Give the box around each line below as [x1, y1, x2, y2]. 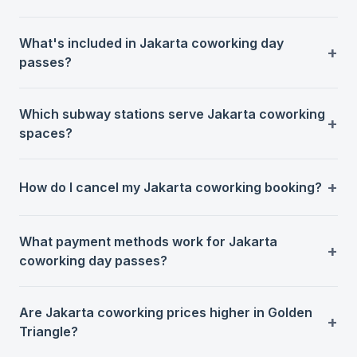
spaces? [19, 124, 73, 141]
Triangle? [19, 323, 78, 339]
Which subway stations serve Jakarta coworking [19, 105, 325, 122]
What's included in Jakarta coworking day [19, 34, 284, 51]
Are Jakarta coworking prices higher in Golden [19, 304, 312, 320]
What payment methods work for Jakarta [19, 233, 277, 249]
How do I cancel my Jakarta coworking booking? [19, 178, 322, 195]
